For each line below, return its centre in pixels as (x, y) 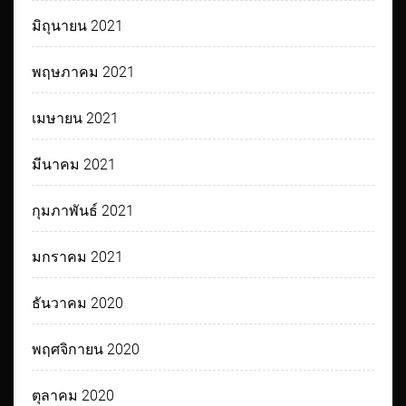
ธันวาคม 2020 (78, 304)
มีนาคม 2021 (74, 165)
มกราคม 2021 (78, 257)
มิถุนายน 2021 (78, 26)
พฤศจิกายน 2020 (86, 350)
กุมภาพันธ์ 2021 (83, 211)
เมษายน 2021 (76, 119)
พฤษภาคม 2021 (84, 72)
